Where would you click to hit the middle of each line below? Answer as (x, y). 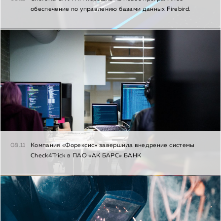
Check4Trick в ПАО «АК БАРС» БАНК (86, 156)
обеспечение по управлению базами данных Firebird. (110, 10)
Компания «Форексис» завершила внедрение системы (112, 146)
